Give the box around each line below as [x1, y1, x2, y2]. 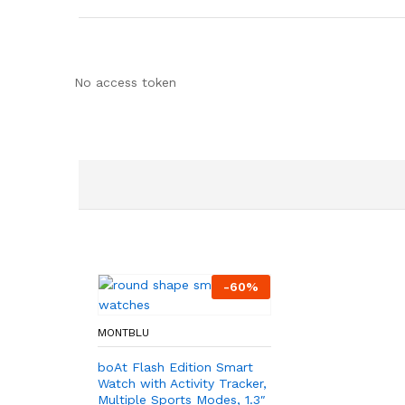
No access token [74, 74, 176, 89]
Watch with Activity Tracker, [98, 375, 267, 391]
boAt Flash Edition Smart [98, 359, 253, 374]
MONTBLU [98, 325, 149, 339]
